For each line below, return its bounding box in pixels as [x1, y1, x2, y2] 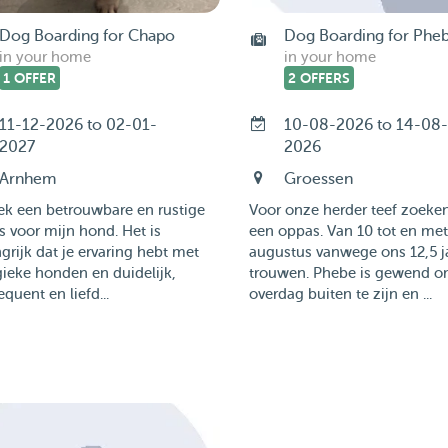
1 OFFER [2, 70, 56, 86]
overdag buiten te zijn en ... [248, 286, 432, 303]
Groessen [283, 170, 353, 188]
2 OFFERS [287, 70, 350, 86]
